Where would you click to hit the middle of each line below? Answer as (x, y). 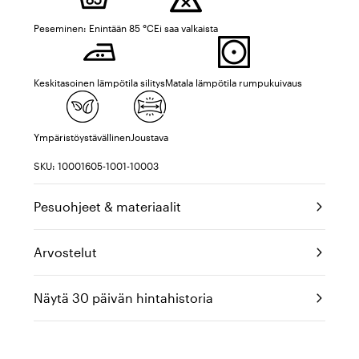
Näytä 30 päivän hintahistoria (123, 298)
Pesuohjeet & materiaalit (107, 206)
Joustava (149, 137)
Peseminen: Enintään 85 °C (94, 28)
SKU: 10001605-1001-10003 (96, 166)
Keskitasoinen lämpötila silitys (99, 83)
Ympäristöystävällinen (82, 137)
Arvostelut (65, 252)
